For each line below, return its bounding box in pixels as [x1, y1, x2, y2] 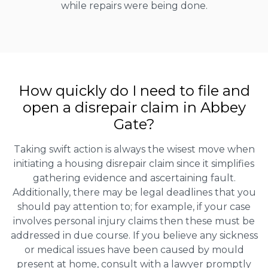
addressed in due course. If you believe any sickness [10, 230, 258, 242]
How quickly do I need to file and [18, 82, 250, 100]
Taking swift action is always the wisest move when [13, 144, 255, 156]
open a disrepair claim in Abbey [22, 99, 246, 117]
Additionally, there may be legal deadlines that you [12, 187, 256, 199]
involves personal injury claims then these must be [13, 215, 255, 227]
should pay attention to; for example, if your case [17, 201, 251, 213]
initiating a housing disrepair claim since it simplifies [14, 158, 254, 170]
